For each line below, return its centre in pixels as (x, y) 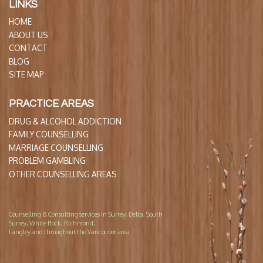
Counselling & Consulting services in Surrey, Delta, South (86, 214)
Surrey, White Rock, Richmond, (52, 222)
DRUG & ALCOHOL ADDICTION (65, 121)
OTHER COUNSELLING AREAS (63, 174)
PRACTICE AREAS (51, 104)
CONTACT (28, 48)
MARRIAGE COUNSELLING (56, 147)
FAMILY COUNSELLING (49, 134)
